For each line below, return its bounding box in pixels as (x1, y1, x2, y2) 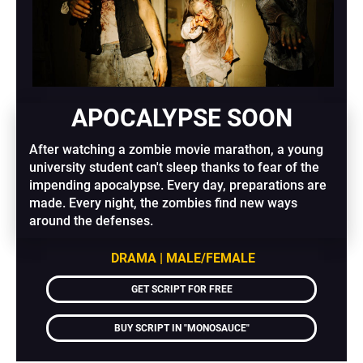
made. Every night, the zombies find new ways (29, 195, 298, 211)
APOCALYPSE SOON (70, 104, 293, 133)
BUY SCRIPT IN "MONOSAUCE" (113, 322, 250, 335)
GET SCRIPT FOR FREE (130, 284, 233, 296)
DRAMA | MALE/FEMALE (111, 250, 256, 267)
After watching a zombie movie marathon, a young (29, 142, 324, 158)
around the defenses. (29, 213, 154, 229)
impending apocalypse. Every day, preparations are (29, 177, 327, 194)
